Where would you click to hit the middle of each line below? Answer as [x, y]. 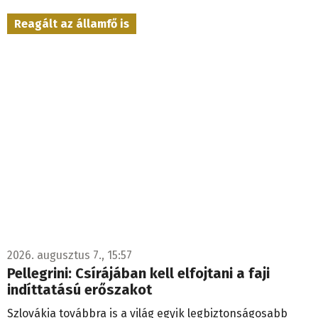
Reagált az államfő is [72, 23]
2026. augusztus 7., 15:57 [70, 255]
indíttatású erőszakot [79, 289]
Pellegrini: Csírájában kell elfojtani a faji [138, 273]
